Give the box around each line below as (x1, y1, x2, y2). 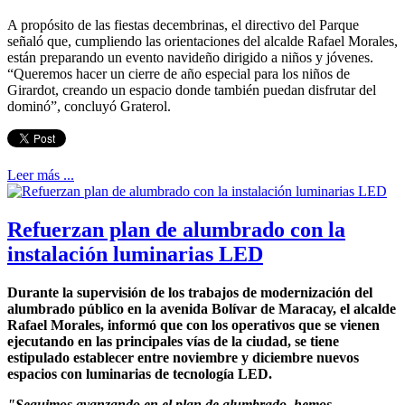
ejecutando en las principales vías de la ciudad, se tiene (7, 333, 339, 349)
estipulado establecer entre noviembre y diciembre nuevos (7, 349, 359, 365)
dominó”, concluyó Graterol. (7, 98, 171, 114)
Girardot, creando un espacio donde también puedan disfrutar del (7, 81, 376, 98)
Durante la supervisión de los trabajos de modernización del (7, 284, 372, 300)
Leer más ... (7, 166, 74, 183)
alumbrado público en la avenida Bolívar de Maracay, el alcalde (7, 300, 396, 316)
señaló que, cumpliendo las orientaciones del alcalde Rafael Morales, (7, 33, 398, 49)
